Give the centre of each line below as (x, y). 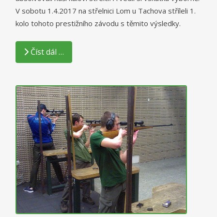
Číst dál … (47, 52)
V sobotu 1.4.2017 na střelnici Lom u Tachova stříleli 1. (106, 10)
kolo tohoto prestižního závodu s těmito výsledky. (98, 23)
